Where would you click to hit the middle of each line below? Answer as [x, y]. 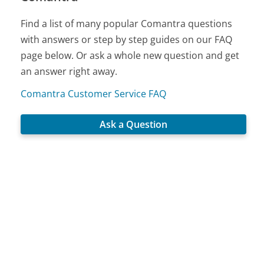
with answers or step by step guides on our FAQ [127, 39]
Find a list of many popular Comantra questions [127, 24]
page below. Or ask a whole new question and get [130, 55]
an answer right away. [69, 71]
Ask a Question [134, 125]
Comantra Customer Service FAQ [94, 94]
